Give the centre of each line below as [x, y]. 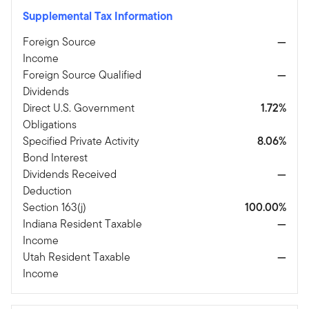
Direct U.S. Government [79, 108]
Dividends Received [70, 175]
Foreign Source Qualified [82, 75]
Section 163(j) [54, 208]
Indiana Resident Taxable [82, 224]
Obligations [50, 125]
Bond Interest [55, 158]
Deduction [47, 191]
